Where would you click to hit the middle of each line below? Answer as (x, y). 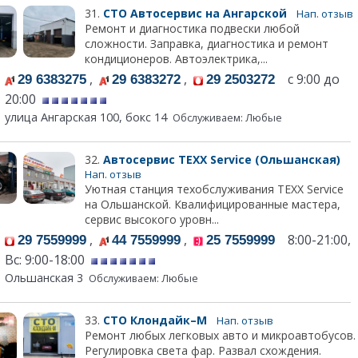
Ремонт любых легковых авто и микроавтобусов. (220, 336)
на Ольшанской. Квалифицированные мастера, (212, 205)
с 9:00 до (307, 80)
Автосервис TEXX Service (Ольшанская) (223, 160)
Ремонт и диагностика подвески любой (192, 29)
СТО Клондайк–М (156, 320)
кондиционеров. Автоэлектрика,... (176, 59)
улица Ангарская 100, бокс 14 (86, 117)
